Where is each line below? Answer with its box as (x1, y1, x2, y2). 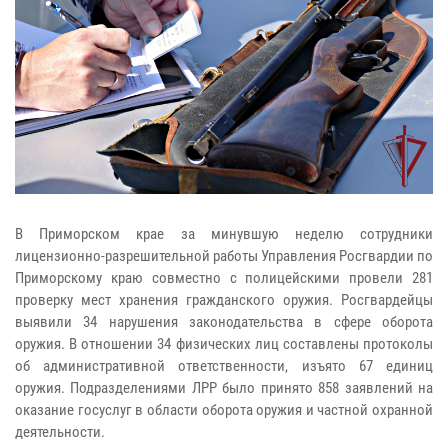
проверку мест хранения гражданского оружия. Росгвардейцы (15, 290, 433, 309)
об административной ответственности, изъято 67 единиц (15, 356, 433, 375)
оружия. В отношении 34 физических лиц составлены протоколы (15, 334, 433, 353)
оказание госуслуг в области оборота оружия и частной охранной (15, 400, 433, 419)
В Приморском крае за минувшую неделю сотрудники (15, 224, 433, 243)
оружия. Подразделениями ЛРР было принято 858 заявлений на (15, 378, 433, 397)
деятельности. (15, 422, 105, 441)
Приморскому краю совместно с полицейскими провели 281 (15, 268, 433, 287)
